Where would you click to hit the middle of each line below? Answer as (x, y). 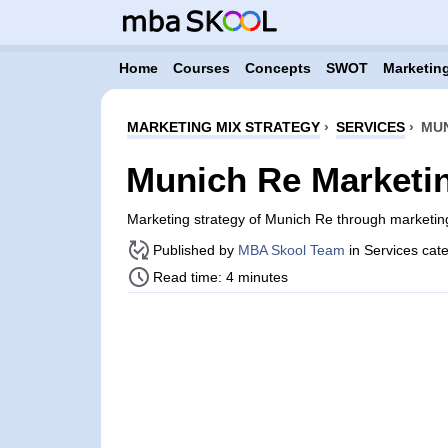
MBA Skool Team (291, 250)
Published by (195, 250)
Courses (201, 68)
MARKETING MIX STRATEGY (223, 127)
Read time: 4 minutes (220, 277)
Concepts (277, 68)
